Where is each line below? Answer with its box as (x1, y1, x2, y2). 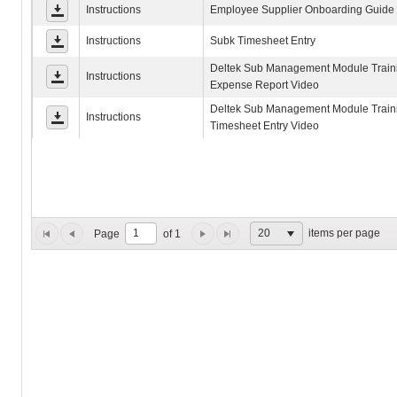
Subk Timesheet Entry (210, 35, 316, 47)
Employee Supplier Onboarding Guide (210, 4, 395, 16)
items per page (307, 226, 380, 239)
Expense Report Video (210, 79, 320, 91)
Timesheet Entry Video (210, 120, 320, 132)
